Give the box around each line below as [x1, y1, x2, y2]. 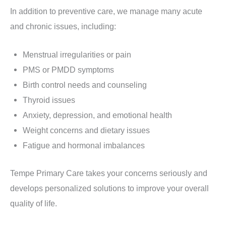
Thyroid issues [22, 95, 75, 105]
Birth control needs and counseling [22, 80, 147, 90]
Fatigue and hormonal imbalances [22, 141, 145, 150]
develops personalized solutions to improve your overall [10, 183, 209, 193]
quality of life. [10, 198, 57, 208]
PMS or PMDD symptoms [22, 65, 114, 75]
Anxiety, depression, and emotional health [22, 110, 172, 120]
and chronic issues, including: [10, 22, 116, 31]
